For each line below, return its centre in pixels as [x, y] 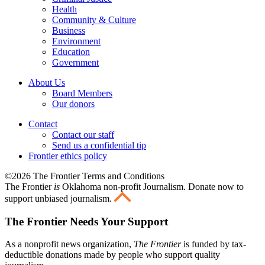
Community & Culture [94, 20]
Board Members [82, 93]
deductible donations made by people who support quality [112, 255]
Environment [76, 41]
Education [71, 51]
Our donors [73, 104]
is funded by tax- [214, 244]
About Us [47, 82]
